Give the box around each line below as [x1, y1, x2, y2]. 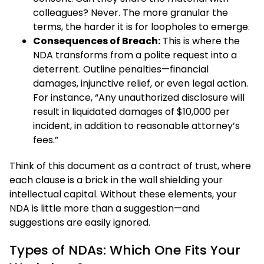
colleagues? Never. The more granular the [33, 5, 228, 19]
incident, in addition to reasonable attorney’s [33, 118, 240, 133]
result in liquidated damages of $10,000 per [33, 104, 230, 118]
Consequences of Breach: [33, 34, 160, 48]
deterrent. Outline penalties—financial [33, 62, 209, 76]
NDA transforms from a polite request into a [33, 48, 237, 62]
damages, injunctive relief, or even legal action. [33, 76, 248, 90]
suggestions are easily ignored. [9, 215, 150, 229]
